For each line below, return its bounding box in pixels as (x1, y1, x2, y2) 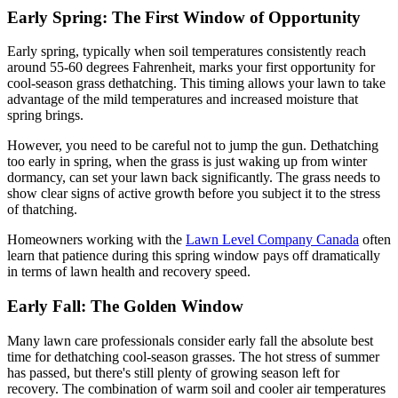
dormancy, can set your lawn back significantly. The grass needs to (7, 170, 380, 186)
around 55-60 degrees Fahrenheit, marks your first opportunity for (7, 60, 375, 76)
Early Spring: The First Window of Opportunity (7, 7, 361, 27)
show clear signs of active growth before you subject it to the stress (7, 186, 380, 202)
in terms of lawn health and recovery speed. (7, 264, 251, 280)
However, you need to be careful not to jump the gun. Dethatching (7, 138, 378, 154)
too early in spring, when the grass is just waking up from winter (7, 154, 367, 170)
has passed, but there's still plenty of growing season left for (7, 364, 339, 380)
